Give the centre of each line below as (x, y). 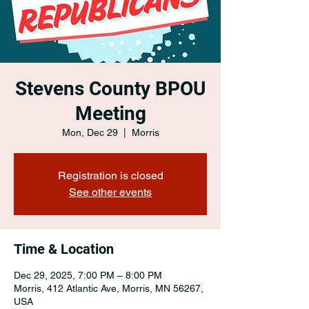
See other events (110, 192)
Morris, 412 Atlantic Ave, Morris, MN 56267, (109, 288)
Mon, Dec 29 (90, 132)
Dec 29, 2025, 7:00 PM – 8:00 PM (88, 275)
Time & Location (64, 249)
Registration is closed (110, 176)
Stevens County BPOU (110, 89)
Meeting (110, 113)
